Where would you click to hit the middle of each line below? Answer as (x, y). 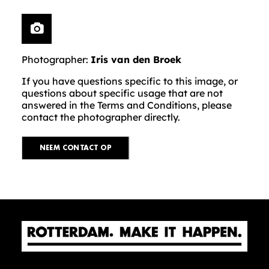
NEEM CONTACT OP (75, 148)
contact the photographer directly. (101, 117)
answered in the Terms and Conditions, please (127, 105)
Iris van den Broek (136, 59)
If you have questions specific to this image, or (130, 81)
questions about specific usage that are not (122, 93)
